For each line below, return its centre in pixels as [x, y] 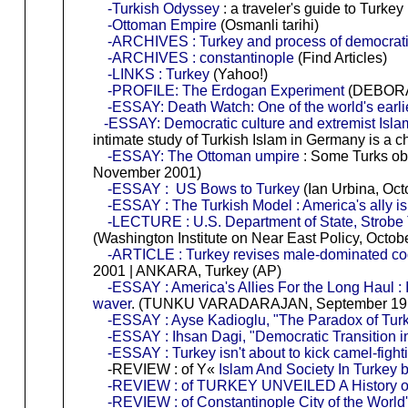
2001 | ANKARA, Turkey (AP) [187, 270]
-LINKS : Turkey [158, 74]
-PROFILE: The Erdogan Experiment [225, 90]
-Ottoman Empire [162, 25]
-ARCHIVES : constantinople [200, 57]
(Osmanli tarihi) [267, 25]
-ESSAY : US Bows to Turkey [203, 189]
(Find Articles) [340, 57]
